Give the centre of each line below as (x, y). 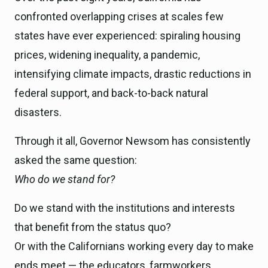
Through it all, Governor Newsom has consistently (133, 141)
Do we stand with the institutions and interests (125, 208)
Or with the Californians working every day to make (134, 246)
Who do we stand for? (65, 179)
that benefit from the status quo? (93, 227)
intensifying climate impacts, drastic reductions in (133, 74)
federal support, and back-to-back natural (111, 93)
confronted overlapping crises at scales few (119, 16)
